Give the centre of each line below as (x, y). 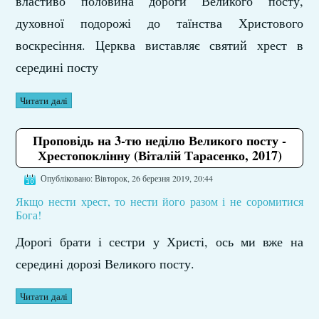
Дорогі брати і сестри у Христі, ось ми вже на (159, 241)
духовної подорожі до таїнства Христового (159, 23)
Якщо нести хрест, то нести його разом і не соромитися (159, 201)
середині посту (57, 67)
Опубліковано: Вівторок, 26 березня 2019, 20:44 (127, 178)
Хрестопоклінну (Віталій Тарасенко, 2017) (159, 156)
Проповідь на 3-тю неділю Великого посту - (159, 141)
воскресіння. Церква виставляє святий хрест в (159, 45)
